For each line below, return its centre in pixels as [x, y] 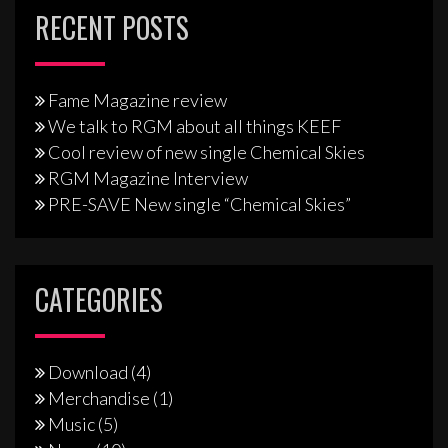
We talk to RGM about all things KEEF [194, 126]
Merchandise [99, 398]
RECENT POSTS [112, 28]
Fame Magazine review [137, 100]
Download [88, 372]
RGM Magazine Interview [148, 178]
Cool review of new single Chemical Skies [206, 152]
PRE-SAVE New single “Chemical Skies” [199, 204]
